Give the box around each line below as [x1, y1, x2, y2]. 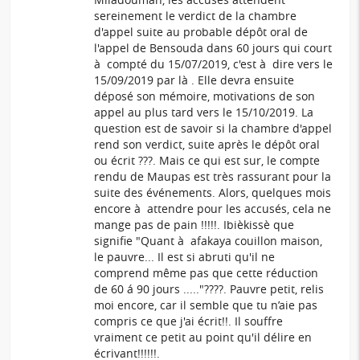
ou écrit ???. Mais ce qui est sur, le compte [94, 153, 321, 169]
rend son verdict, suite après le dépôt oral [94, 137, 321, 153]
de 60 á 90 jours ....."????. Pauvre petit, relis [94, 281, 325, 297]
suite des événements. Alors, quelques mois [94, 185, 332, 201]
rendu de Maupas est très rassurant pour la [94, 169, 332, 185]
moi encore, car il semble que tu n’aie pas [94, 297, 318, 313]
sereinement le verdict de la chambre [94, 8, 297, 24]
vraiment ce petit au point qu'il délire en [94, 329, 313, 346]
